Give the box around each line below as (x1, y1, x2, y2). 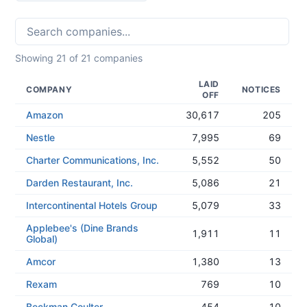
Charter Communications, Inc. (26, 154, 159, 166)
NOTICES (241, 84, 281, 95)
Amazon (26, 109, 63, 121)
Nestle (26, 132, 55, 143)
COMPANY (26, 84, 73, 95)
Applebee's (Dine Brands (26, 222, 138, 234)
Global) (26, 233, 58, 245)
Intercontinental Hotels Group (26, 199, 158, 211)
